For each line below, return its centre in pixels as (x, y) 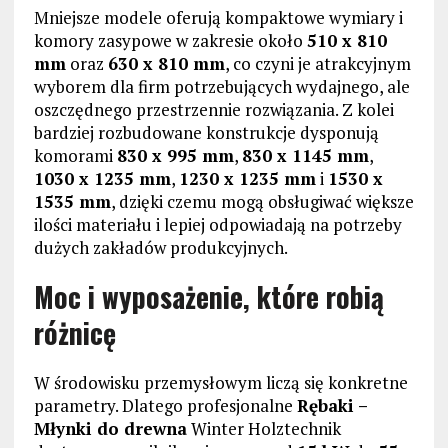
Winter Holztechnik (263, 429)
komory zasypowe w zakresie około (170, 41)
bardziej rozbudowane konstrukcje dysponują (206, 133)
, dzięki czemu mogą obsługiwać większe (262, 202)
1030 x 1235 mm (102, 179)
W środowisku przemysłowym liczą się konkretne (220, 383)
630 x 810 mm (166, 64)
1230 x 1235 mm (247, 179)
